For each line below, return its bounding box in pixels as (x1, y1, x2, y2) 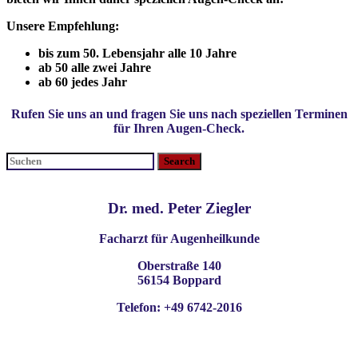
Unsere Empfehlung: (6, 19, 119, 34)
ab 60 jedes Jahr (38, 75, 127, 89)
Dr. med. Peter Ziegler (107, 199, 251, 217)
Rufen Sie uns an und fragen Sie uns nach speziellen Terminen (10, 106, 348, 121)
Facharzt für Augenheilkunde (98, 232, 260, 246)
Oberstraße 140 (137, 259, 221, 273)
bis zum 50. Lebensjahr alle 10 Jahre (38, 46, 237, 61)
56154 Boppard (137, 273, 221, 288)
